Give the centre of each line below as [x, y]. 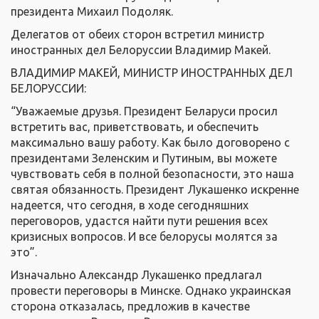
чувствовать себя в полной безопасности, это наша [152, 173]
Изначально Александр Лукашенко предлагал [136, 274]
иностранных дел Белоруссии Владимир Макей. [141, 49]
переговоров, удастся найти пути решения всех [139, 220]
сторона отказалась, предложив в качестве [130, 306]
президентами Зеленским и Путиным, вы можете [144, 158]
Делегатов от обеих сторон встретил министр [137, 34]
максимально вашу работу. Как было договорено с [150, 142]
